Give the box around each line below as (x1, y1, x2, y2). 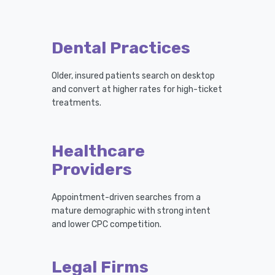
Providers (52, 159, 132, 179)
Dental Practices (52, 37, 190, 58)
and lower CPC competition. (52, 219, 161, 230)
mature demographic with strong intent (52, 205, 211, 216)
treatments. (52, 97, 101, 108)
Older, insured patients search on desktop (52, 70, 215, 81)
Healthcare (52, 141, 145, 161)
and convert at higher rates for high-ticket (52, 83, 222, 95)
